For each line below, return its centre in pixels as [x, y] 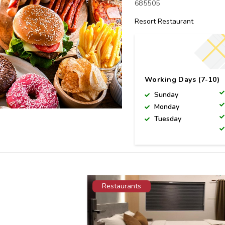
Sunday [165, 95]
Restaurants [121, 186]
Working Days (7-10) [182, 80]
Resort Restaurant [164, 21]
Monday [166, 107]
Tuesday [167, 119]
